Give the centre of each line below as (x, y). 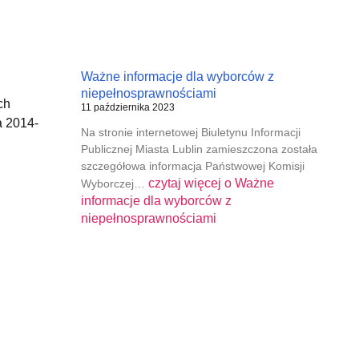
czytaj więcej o (190, 184)
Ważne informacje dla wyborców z (177, 77)
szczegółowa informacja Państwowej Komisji (192, 166)
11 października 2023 (127, 108)
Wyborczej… (114, 184)
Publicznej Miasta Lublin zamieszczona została (199, 149)
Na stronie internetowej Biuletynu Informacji (190, 133)
